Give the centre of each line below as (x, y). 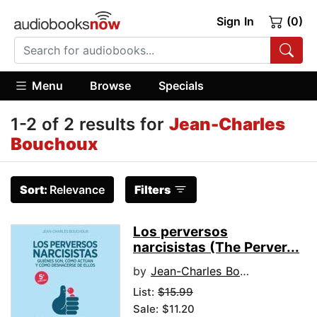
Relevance (77, 190)
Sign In (235, 21)
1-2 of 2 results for (90, 125)
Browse (111, 85)
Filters (152, 190)
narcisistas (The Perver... (216, 248)
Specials (181, 85)
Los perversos (180, 232)
